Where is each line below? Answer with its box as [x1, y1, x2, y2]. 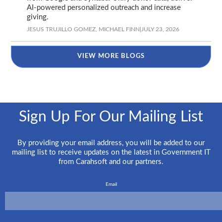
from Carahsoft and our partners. [58, 158, 164, 166]
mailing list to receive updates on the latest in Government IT [11, 148, 211, 156]
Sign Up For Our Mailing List [19, 109, 203, 124]
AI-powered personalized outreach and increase [27, 3, 181, 11]
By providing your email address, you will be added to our [17, 139, 205, 147]
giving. [27, 13, 49, 21]
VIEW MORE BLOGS [77, 53, 145, 60]
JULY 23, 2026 [141, 26, 179, 32]
